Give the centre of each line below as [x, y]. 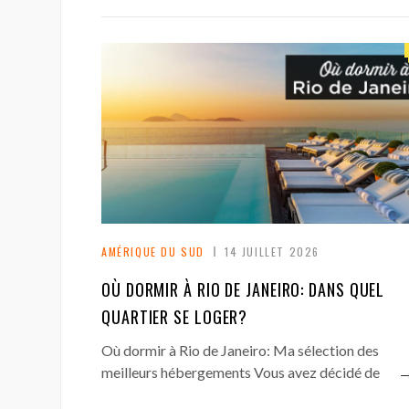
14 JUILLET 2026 [272, 251]
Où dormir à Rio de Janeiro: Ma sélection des [240, 350]
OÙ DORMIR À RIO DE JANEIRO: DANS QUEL [243, 289]
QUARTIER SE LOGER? [175, 316]
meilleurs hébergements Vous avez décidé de [241, 372]
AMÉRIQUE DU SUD [153, 251]
